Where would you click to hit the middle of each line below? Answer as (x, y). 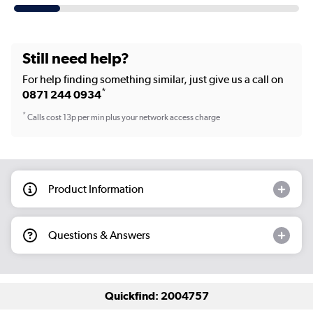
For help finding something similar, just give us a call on (153, 79)
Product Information (96, 189)
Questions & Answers (99, 235)
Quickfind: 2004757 (156, 296)
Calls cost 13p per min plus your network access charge (123, 118)
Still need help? (76, 58)
